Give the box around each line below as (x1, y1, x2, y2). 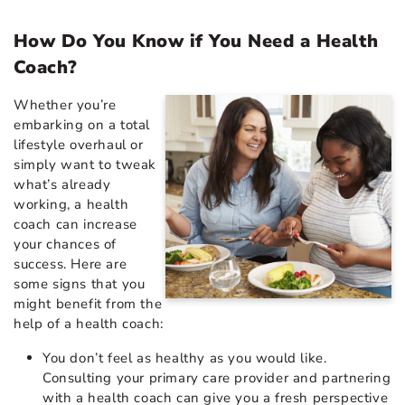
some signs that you (14, 274, 146, 293)
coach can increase (14, 214, 137, 233)
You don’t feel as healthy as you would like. (42, 348, 327, 367)
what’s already (14, 174, 111, 193)
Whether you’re (14, 95, 117, 114)
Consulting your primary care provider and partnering (42, 368, 391, 387)
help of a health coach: (14, 314, 164, 333)
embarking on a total (14, 115, 150, 134)
